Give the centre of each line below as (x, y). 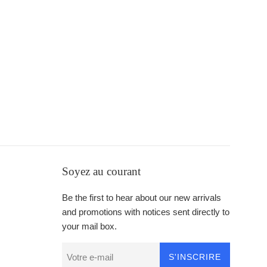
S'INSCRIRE (195, 257)
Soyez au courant (101, 171)
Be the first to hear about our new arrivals (141, 198)
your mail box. (89, 226)
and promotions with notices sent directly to (145, 212)
